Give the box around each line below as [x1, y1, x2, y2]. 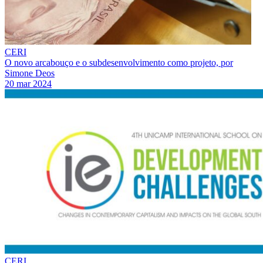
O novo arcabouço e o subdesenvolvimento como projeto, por [5, 57, 233, 68]
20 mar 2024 [5, 78, 52, 89]
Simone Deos [5, 68, 55, 78]
